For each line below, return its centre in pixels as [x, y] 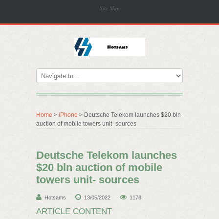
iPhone [68, 115]
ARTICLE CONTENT [74, 211]
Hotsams [55, 197]
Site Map [110, 8]
